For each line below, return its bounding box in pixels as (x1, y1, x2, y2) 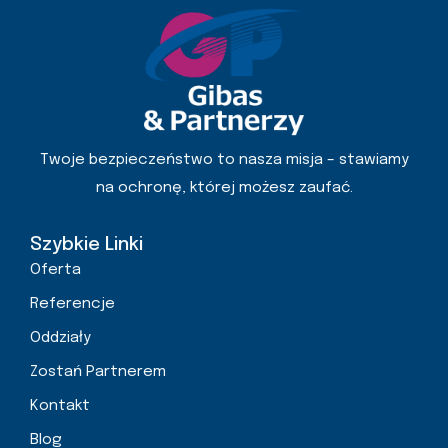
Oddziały (30, 330, 91, 347)
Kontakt (30, 398, 90, 415)
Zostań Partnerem (30, 364, 166, 381)
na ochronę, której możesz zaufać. (95, 180, 353, 197)
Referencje (30, 296, 115, 313)
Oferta (30, 262, 81, 279)
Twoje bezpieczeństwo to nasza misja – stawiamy (39, 152, 409, 169)
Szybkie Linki (30, 235, 143, 255)
